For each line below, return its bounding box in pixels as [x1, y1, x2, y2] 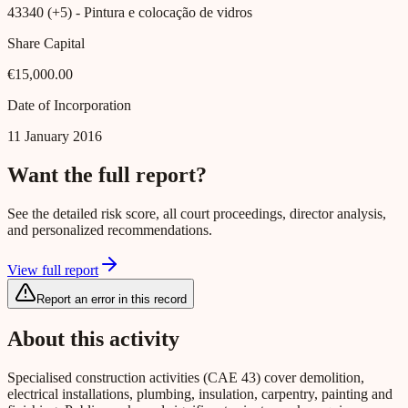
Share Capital [7, 36, 85, 52]
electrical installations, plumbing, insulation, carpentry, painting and [7, 385, 393, 402]
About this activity [7, 326, 179, 351]
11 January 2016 [7, 128, 102, 145]
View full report [7, 262, 98, 279]
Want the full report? [7, 163, 207, 188]
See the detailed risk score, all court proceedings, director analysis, [7, 206, 386, 222]
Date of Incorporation [7, 97, 131, 114]
